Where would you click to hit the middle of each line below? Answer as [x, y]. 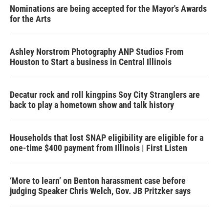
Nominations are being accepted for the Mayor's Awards [108, 9]
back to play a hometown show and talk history [92, 105]
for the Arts [30, 19]
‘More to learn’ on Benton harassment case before [98, 181]
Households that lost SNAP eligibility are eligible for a [107, 138]
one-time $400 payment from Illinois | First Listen [99, 148]
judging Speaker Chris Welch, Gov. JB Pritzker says [100, 191]
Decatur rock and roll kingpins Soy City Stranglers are [105, 95]
